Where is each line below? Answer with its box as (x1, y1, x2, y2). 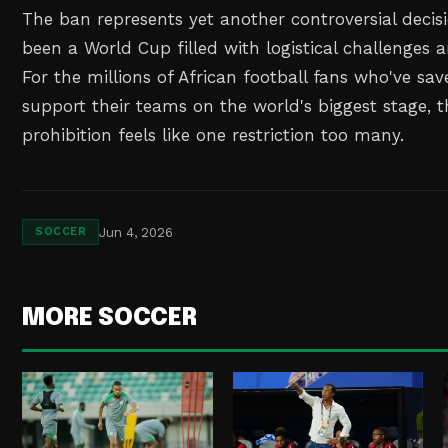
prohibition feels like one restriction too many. (22, 125, 405, 146)
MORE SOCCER (22, 306, 197, 332)
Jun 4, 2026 (99, 224, 174, 240)
